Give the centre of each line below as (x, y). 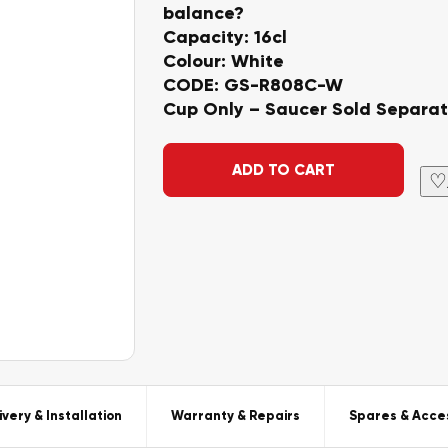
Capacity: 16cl (224, 37)
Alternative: (219, 155)
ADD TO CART (283, 169)
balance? (203, 13)
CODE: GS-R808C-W (252, 85)
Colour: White (223, 61)
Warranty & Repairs (235, 416)
